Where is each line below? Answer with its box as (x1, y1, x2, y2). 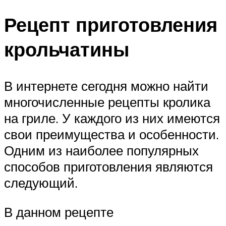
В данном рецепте (4, 203, 114, 220)
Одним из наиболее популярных (4, 142, 199, 159)
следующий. (4, 175, 78, 191)
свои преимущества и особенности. (4, 126, 219, 143)
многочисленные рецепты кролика (4, 94, 210, 110)
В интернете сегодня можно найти (4, 78, 208, 94)
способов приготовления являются (4, 158, 213, 175)
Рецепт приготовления (4, 12, 217, 37)
